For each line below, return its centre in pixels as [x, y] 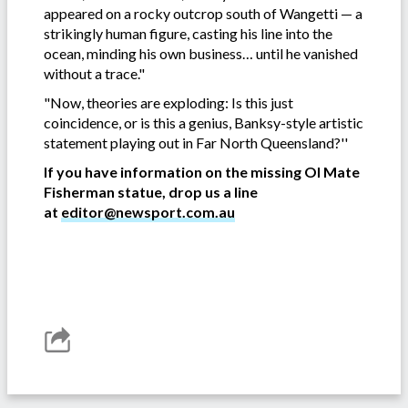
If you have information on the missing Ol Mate [202, 171]
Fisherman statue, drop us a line [151, 191]
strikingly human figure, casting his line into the [188, 33]
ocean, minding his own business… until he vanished [201, 53]
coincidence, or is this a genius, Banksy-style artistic [204, 122]
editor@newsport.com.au [148, 211]
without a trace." [94, 73]
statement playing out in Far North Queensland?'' [196, 142]
